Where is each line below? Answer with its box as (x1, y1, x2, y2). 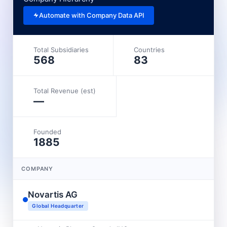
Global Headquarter (32, 202, 84, 209)
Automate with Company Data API (39, 11, 145, 20)
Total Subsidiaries (33, 45, 89, 54)
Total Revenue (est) (33, 86, 96, 95)
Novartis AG (28, 189, 78, 200)
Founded (33, 127, 62, 136)
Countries (134, 45, 165, 54)
